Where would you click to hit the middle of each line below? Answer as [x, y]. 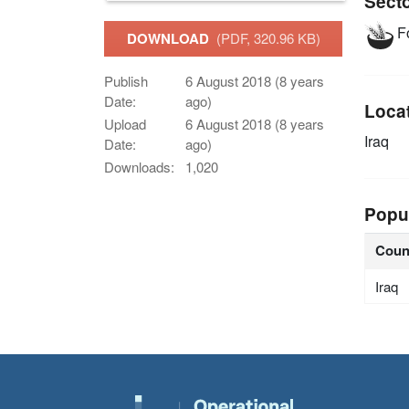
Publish [126, 81]
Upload [125, 124]
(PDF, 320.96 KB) [268, 38]
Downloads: [139, 167]
